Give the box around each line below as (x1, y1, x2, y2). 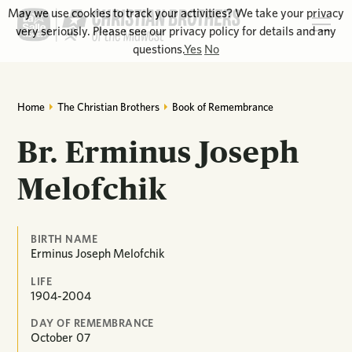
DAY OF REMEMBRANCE (31, 317, 154, 330)
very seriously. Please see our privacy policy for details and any (16, 24, 336, 38)
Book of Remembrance (171, 100, 273, 113)
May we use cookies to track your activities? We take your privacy (8, 5, 344, 20)
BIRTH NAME (31, 232, 98, 245)
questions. (133, 42, 184, 57)
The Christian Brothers (57, 100, 160, 113)
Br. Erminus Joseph (17, 134, 300, 170)
